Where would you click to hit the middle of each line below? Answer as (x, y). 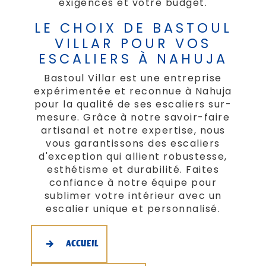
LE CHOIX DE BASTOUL (133, 28)
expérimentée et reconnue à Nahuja (133, 91)
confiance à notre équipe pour (133, 182)
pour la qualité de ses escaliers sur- (133, 104)
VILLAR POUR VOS (133, 44)
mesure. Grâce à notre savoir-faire (133, 117)
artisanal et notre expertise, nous (133, 130)
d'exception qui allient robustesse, (133, 156)
